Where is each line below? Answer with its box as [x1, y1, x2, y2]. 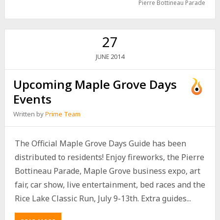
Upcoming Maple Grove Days [13, 76, 177, 93]
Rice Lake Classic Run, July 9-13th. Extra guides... [14, 193, 191, 204]
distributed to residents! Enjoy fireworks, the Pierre [14, 152, 204, 163]
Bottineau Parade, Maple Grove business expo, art [14, 165, 200, 177]
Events [13, 91, 52, 108]
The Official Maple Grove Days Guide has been [14, 138, 186, 149]
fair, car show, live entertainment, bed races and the [14, 179, 205, 191]
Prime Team [45, 110, 81, 119]
